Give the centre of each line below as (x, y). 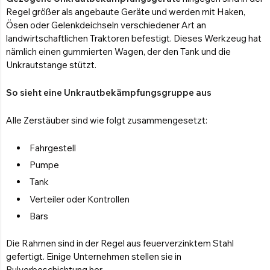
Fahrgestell (53, 148)
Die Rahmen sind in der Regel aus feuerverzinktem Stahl (120, 243)
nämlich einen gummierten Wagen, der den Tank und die (118, 51)
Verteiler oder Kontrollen (80, 199)
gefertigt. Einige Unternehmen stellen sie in (94, 256)
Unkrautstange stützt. (51, 64)
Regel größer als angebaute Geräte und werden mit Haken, (126, 11)
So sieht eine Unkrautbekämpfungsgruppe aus (109, 92)
